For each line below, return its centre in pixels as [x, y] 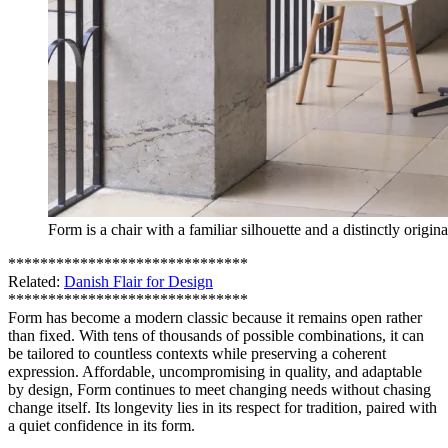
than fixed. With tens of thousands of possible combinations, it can [216, 335]
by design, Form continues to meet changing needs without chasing [219, 389]
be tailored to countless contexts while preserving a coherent [197, 353]
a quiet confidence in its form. [101, 425]
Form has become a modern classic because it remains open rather [215, 317]
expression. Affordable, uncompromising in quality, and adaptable [215, 371]
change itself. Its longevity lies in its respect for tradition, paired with [222, 407]
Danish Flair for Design [138, 281]
